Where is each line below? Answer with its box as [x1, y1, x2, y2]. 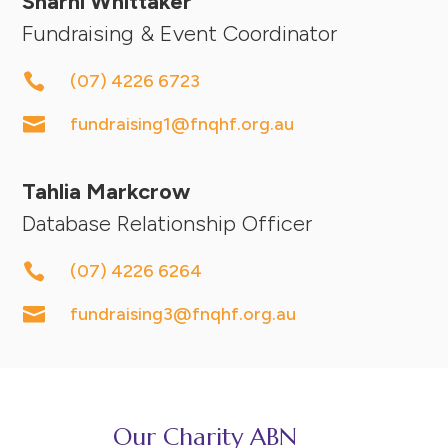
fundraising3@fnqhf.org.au [69, 302, 296, 325]
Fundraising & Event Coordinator [22, 19, 338, 47]
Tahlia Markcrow [22, 177, 191, 205]
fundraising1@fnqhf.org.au [69, 112, 294, 135]
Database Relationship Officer [22, 209, 313, 237]
